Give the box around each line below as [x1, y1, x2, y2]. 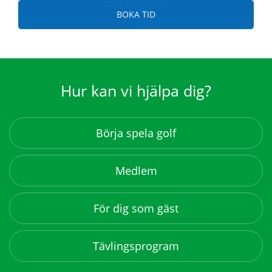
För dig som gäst [93, 201, 178, 216]
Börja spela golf [96, 126, 176, 140]
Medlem [115, 163, 157, 178]
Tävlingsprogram [93, 239, 179, 253]
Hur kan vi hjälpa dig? [61, 80, 211, 101]
